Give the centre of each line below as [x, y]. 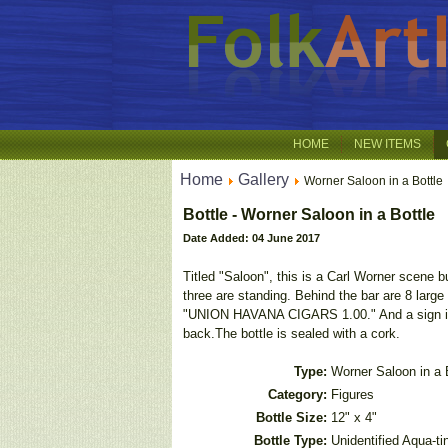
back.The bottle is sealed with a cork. [291, 333]
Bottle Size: [291, 417]
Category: [297, 394]
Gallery [263, 179]
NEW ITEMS [387, 144]
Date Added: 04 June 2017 [251, 238]
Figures [352, 394]
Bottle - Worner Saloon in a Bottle [309, 214]
